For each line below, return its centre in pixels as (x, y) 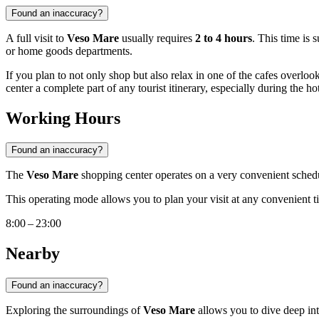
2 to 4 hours (224, 38)
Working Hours (63, 119)
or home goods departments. (69, 51)
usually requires (157, 38)
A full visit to (36, 38)
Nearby (33, 254)
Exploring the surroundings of (74, 310)
